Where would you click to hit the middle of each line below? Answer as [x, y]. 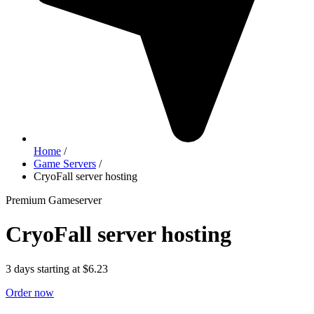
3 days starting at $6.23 [57, 268]
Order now [30, 292]
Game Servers [65, 163]
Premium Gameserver [54, 200]
